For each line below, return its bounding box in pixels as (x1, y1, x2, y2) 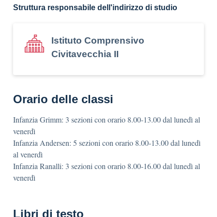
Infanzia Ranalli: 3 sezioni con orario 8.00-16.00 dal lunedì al (13, 161, 200, 171)
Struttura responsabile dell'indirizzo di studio (13, 3, 177, 12)
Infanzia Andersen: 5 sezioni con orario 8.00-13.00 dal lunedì (13, 138, 201, 148)
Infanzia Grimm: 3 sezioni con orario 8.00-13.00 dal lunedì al (13, 114, 200, 124)
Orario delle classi (13, 93, 113, 106)
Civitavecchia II (51, 49, 119, 59)
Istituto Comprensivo (51, 35, 144, 46)
